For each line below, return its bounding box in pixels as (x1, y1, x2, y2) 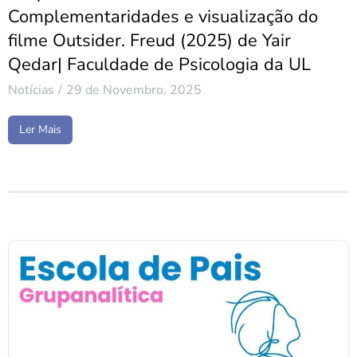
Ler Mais (19, 122, 61, 138)
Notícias (8, 81, 54, 100)
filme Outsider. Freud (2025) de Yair (8, 29, 291, 53)
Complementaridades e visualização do (8, 5, 318, 29)
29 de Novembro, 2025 (66, 81, 202, 100)
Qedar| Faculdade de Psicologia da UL (8, 53, 311, 77)
